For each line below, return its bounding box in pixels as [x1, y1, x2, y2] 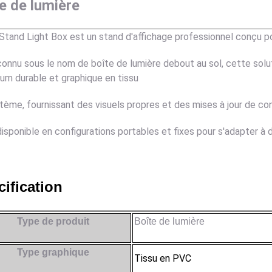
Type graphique [16, 247, 89, 258]
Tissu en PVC [134, 253, 191, 265]
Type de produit [16, 216, 89, 227]
